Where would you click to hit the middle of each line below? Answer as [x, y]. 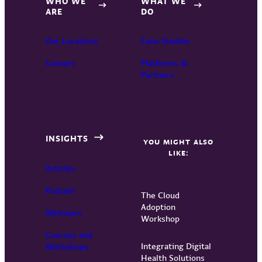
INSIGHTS [67, 139]
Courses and [69, 235]
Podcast [61, 191]
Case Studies [165, 41]
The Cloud [160, 195]
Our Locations [72, 41]
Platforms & [164, 63]
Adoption [158, 207]
